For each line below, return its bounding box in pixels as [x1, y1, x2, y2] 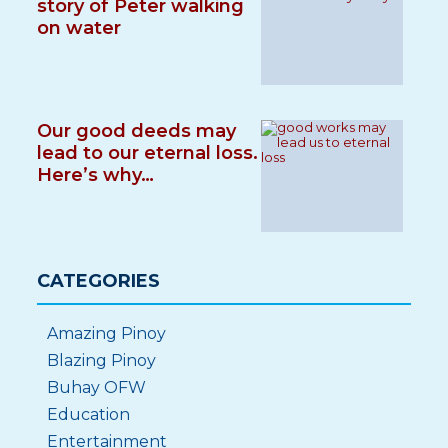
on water [37, 17, 122, 39]
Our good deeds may [37, 120, 237, 142]
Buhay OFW [47, 378, 147, 397]
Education [47, 405, 131, 424]
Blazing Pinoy [47, 351, 157, 370]
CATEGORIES [37, 270, 161, 292]
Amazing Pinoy [47, 324, 167, 343]
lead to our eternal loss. [37, 142, 259, 164]
